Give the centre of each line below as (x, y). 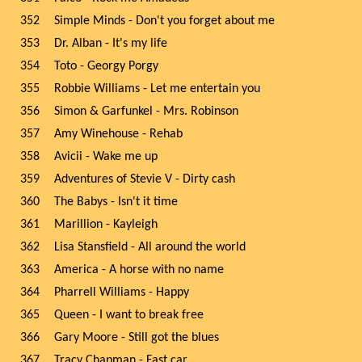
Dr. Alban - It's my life (111, 44)
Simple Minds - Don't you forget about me (164, 21)
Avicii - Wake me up (106, 157)
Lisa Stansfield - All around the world (150, 247)
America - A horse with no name (139, 270)
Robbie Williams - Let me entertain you (157, 89)
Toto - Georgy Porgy (106, 66)
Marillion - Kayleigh (106, 225)
